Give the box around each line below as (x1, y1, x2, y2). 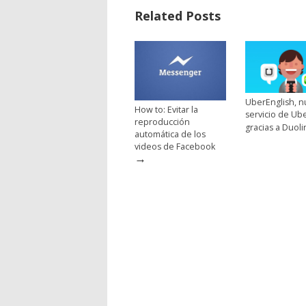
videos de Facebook (135, 140, 215, 152)
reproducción (135, 115, 190, 128)
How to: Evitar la (135, 103, 198, 115)
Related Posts (135, 7, 221, 24)
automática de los (135, 128, 206, 140)
